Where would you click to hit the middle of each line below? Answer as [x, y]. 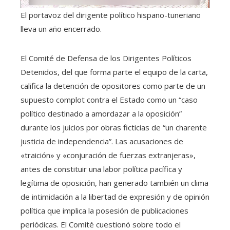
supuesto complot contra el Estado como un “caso [109, 99]
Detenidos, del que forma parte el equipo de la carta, [114, 72]
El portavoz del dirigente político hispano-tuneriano [111, 15]
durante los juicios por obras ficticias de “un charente [114, 127]
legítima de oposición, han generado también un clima [114, 183]
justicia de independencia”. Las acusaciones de [102, 141]
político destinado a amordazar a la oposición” [101, 113]
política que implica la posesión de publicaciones [104, 210]
